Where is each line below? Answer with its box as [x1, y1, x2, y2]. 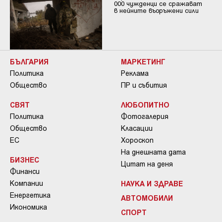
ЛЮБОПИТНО [121, 100, 169, 110]
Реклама [121, 69, 149, 78]
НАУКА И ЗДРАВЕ [121, 179, 183, 188]
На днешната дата [121, 148, 186, 157]
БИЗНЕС [10, 155, 39, 165]
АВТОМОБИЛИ [121, 193, 173, 203]
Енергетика [10, 191, 51, 200]
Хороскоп [121, 136, 154, 145]
